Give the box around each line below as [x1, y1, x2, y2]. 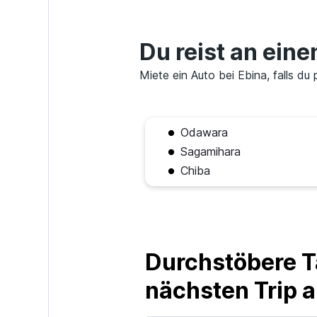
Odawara [180, 125, 228, 139]
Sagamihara [180, 144, 241, 158]
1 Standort [226, 30, 279, 42]
